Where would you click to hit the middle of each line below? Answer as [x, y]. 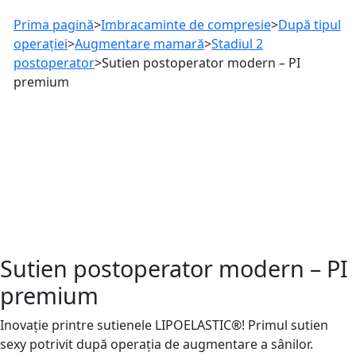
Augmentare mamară [139, 44]
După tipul [310, 25]
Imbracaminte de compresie [186, 25]
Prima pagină [54, 25]
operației [41, 44]
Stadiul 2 [237, 44]
